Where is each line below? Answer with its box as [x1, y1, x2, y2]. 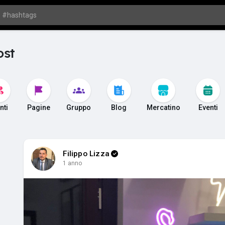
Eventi [198, 103, 218, 111]
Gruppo [66, 103, 91, 111]
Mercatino [146, 103, 180, 111]
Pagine [27, 103, 50, 111]
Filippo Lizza [63, 149, 109, 158]
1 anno [63, 160, 83, 167]
